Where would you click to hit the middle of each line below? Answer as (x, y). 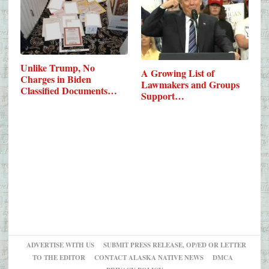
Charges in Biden (56, 79)
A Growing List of (178, 73)
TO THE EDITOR (59, 258)
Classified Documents (64, 91)
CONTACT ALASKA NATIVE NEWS (149, 258)
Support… (163, 96)
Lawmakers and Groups (191, 85)
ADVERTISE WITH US (60, 245)
